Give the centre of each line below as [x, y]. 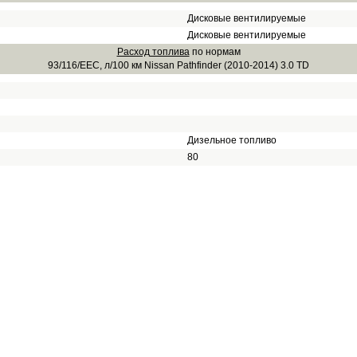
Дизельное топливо [232, 140]
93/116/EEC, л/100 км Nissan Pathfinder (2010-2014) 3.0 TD [178, 65]
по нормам [215, 52]
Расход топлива [153, 52]
